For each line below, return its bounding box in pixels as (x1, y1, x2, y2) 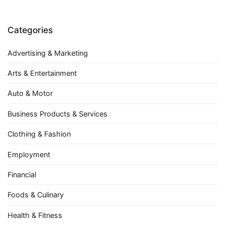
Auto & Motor (8, 89, 53, 98)
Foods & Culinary (8, 190, 64, 199)
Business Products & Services (8, 109, 107, 118)
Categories (8, 25, 53, 36)
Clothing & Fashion (8, 130, 71, 139)
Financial (8, 170, 36, 179)
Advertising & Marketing (8, 48, 88, 57)
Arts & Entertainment (8, 69, 77, 78)
